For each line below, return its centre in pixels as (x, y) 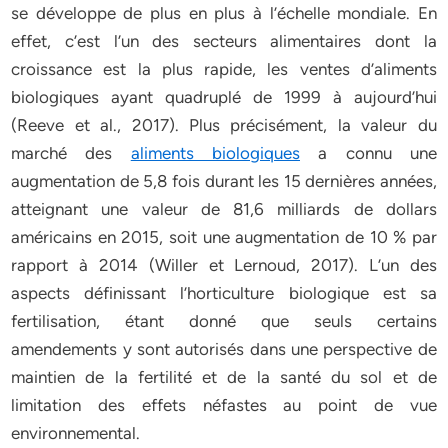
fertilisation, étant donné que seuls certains (224, 321)
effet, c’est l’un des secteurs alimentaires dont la (224, 41)
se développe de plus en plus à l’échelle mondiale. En (224, 13)
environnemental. (76, 433)
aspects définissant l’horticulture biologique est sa (224, 293)
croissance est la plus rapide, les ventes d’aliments (224, 69)
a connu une (368, 153)
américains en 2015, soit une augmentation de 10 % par (224, 237)
